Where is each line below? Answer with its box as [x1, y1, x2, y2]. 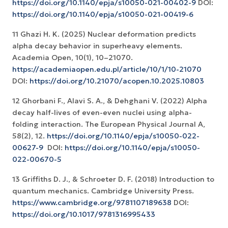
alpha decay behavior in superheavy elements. [12, 41, 182, 51]
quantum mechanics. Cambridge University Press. [12, 186, 194, 196]
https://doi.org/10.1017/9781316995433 [12, 210, 155, 219]
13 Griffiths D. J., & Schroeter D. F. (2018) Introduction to [12, 175, 214, 184]
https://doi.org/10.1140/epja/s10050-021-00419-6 [12, 10, 193, 19]
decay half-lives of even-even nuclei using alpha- [12, 108, 192, 118]
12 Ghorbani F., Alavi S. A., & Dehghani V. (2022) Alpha [12, 96, 207, 106]
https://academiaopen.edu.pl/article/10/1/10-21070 [12, 65, 202, 74]
